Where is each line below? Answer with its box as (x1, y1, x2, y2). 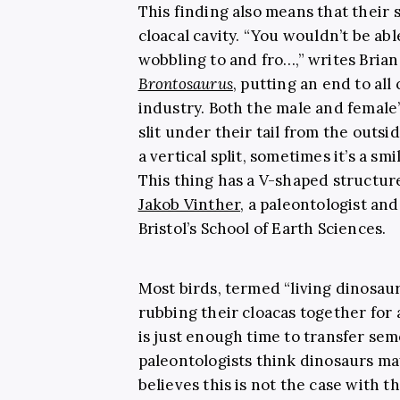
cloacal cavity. (137, 26, 244, 46)
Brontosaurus (137, 74, 233, 95)
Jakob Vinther (137, 195, 241, 215)
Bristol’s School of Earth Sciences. (137, 219, 387, 239)
